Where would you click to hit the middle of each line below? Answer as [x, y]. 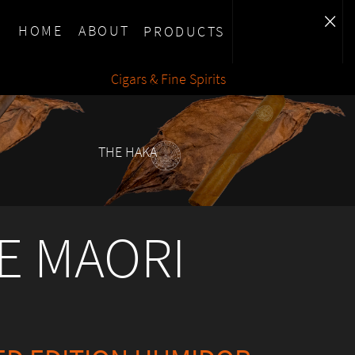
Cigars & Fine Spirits [169, 79]
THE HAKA [128, 152]
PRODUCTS [184, 31]
